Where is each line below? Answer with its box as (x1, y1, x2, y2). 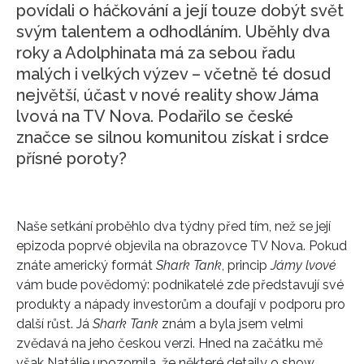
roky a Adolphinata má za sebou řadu (16, 42, 296, 63)
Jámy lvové (271, 257, 336, 273)
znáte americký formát (16, 257, 156, 273)
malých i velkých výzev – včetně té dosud (16, 63, 331, 84)
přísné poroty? (16, 148, 127, 168)
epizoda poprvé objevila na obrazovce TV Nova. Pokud (16, 237, 347, 253)
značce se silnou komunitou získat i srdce (16, 127, 329, 147)
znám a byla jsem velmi (158, 315, 303, 331)
